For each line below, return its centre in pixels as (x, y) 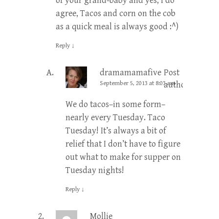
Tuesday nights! (95, 170)
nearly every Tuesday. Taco (115, 117)
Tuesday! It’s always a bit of (116, 131)
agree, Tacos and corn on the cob (116, 13)
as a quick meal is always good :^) (117, 26)
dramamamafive (131, 72)
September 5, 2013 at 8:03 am (138, 83)
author (176, 85)
